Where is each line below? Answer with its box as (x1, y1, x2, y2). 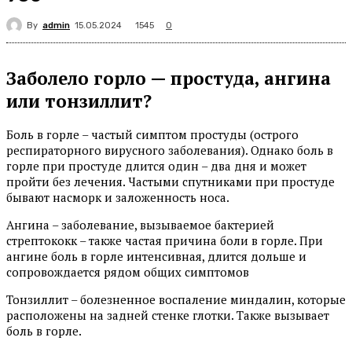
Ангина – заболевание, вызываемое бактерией (6, 217, 274, 233)
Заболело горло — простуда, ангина (6, 66, 331, 90)
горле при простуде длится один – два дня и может (6, 158, 306, 174)
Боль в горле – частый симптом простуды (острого (6, 126, 299, 143)
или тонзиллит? (6, 89, 152, 112)
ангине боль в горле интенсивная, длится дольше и (6, 248, 306, 265)
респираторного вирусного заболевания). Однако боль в (6, 142, 333, 159)
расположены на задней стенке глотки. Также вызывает (6, 307, 329, 324)
